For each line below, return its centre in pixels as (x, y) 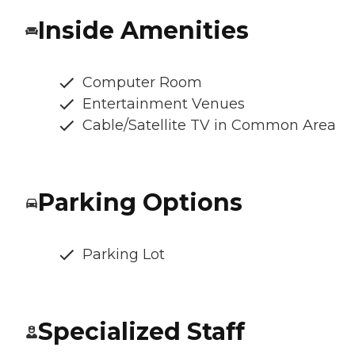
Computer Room (142, 82)
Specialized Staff (141, 331)
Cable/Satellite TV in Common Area (209, 125)
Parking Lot (124, 254)
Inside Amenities (143, 30)
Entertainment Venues (164, 103)
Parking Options (140, 202)
